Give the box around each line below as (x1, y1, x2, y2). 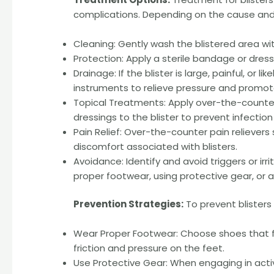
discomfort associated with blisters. (73, 139, 238, 153)
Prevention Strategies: (73, 198, 184, 211)
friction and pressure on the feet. (73, 242, 225, 255)
